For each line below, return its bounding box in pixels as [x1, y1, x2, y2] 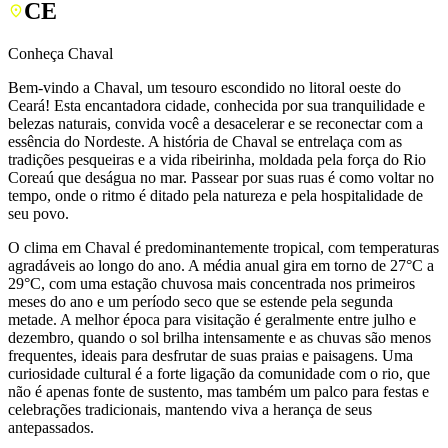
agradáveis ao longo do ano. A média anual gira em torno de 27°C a [8, 257, 434, 275]
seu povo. [8, 205, 69, 223]
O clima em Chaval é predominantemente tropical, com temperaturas [8, 239, 439, 257]
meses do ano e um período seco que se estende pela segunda [8, 293, 393, 311]
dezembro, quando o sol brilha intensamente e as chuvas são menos [8, 329, 431, 347]
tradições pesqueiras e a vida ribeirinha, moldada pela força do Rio [8, 151, 426, 169]
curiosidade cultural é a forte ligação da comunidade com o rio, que [8, 365, 430, 383]
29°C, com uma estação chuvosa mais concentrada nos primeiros [8, 275, 415, 293]
